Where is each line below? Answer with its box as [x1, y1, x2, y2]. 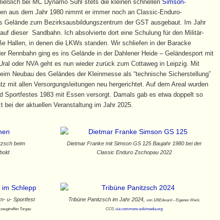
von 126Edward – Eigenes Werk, [146, 198, 200, 203]
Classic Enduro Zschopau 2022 [96, 149, 172, 156]
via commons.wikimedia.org [115, 207, 163, 212]
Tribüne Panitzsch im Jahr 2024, [68, 196, 146, 203]
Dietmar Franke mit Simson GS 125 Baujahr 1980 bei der [66, 140, 202, 147]
